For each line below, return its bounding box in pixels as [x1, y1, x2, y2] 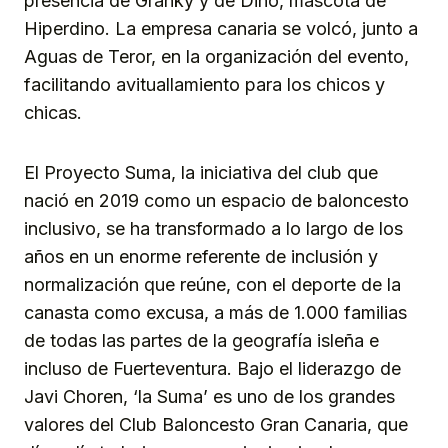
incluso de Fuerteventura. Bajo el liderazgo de [24, 358, 401, 380]
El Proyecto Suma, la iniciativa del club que [24, 162, 378, 184]
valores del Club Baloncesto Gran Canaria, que [24, 414, 408, 436]
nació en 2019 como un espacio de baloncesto [24, 190, 409, 212]
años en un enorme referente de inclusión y [24, 246, 378, 268]
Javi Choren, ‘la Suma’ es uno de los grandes [24, 386, 395, 408]
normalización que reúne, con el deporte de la [24, 274, 401, 296]
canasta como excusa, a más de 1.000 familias [24, 302, 407, 324]
